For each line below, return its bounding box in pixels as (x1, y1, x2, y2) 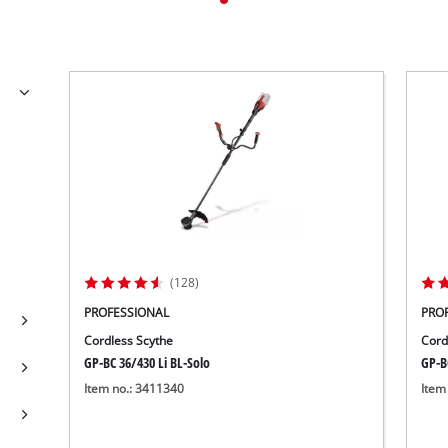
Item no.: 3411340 (84, 381, 185, 397)
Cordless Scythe (84, 332, 174, 348)
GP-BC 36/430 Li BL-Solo (84, 352, 211, 372)
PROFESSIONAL (84, 304, 170, 320)
